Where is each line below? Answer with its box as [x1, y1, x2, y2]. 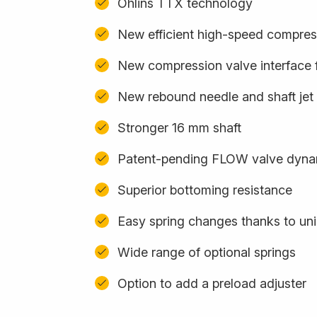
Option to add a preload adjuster [117, 275, 306, 291]
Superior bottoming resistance [117, 182, 292, 197]
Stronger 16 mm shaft [117, 120, 241, 135]
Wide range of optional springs [117, 244, 296, 260]
